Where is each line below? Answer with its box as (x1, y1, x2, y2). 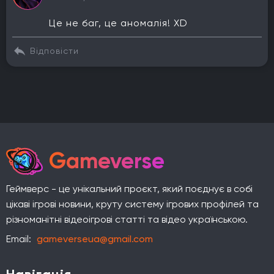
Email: (6, 232, 34, 245)
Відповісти (30, 46, 79, 56)
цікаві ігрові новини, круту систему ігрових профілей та (6, 198, 259, 210)
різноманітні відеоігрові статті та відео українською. (6, 213, 248, 225)
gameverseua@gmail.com (37, 232, 153, 245)
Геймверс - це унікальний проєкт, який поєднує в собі (6, 182, 253, 194)
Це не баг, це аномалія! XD (49, 17, 188, 29)
